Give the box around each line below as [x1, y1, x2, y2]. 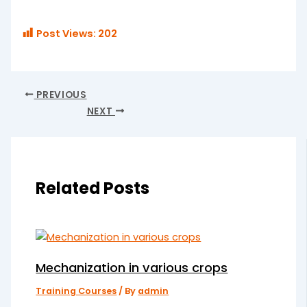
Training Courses [36, 284, 117, 297]
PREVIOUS [34, 88, 87, 101]
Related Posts [36, 176, 150, 199]
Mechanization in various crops [36, 258, 228, 276]
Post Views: [36, 26, 97, 40]
